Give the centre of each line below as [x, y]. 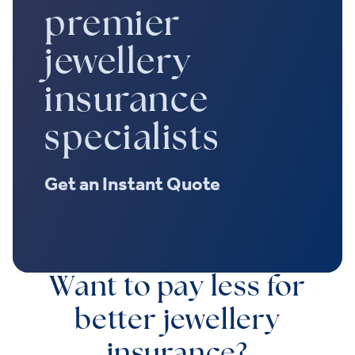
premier [113, 26]
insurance [127, 102]
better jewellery [177, 322]
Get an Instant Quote [132, 183]
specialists [132, 140]
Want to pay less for [177, 288]
